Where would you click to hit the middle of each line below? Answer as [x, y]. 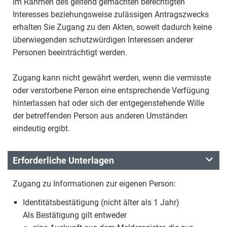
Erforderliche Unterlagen [63, 160]
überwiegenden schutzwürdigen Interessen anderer [103, 40]
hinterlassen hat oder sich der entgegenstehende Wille [108, 103]
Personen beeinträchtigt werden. [70, 52]
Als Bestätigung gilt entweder [75, 215]
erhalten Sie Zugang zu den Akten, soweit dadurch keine [112, 27]
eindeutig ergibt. [41, 128]
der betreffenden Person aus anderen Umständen [100, 116]
